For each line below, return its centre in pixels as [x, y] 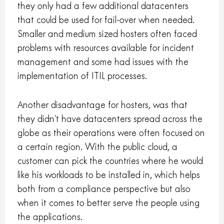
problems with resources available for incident [106, 48]
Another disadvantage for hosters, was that [103, 105]
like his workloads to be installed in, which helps [109, 175]
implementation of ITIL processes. [82, 76]
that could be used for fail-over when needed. [106, 20]
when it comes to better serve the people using [109, 203]
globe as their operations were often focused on [111, 133]
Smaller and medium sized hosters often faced [107, 34]
